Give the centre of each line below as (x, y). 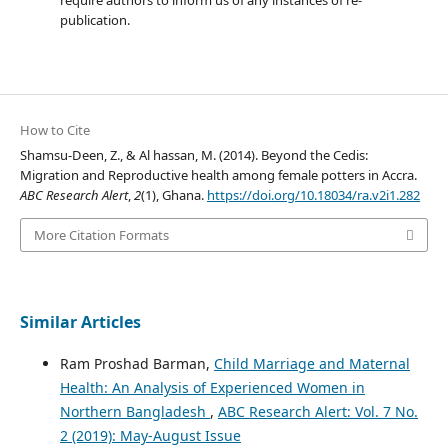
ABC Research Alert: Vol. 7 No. (317, 412)
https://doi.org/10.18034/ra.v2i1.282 (313, 194)
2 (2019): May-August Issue (150, 436)
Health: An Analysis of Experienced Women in (212, 388)
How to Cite (54, 129)
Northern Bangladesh (134, 412)
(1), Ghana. (173, 194)
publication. (94, 19)
